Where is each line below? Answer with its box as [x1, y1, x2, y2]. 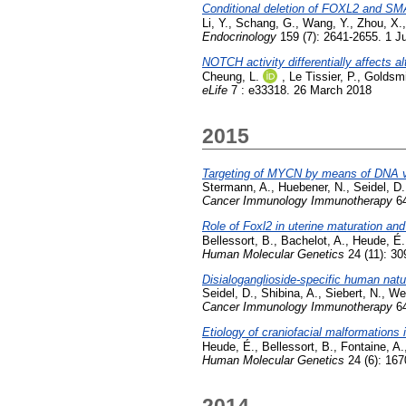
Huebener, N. [278, 180, 346, 195]
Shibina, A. [261, 285, 318, 300]
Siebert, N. [325, 285, 382, 300]
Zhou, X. [357, 16, 402, 31]
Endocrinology [202, 30, 276, 44]
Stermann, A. [202, 180, 271, 195]
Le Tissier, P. [289, 70, 357, 84]
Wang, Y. [303, 16, 350, 31]
